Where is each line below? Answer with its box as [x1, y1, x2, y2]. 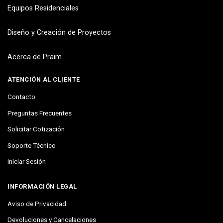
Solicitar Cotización [7, 125, 65, 133]
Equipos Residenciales [7, 3, 79, 12]
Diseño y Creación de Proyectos [7, 28, 111, 37]
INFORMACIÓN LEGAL [7, 182, 77, 190]
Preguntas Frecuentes [7, 109, 72, 117]
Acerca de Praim [7, 52, 62, 61]
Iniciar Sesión [7, 157, 46, 166]
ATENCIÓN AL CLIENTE [7, 75, 80, 83]
